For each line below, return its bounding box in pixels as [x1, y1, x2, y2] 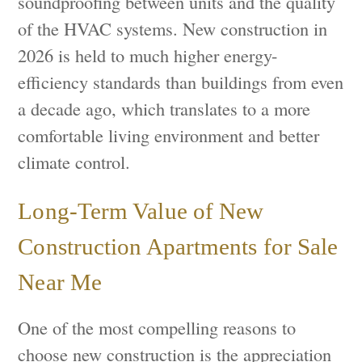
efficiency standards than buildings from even [18, 69, 344, 94]
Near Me [18, 269, 103, 296]
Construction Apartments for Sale [18, 234, 339, 260]
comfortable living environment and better [18, 122, 320, 147]
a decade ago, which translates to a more [18, 95, 311, 120]
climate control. [18, 149, 131, 174]
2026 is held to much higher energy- [18, 42, 278, 67]
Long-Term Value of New [18, 198, 264, 225]
